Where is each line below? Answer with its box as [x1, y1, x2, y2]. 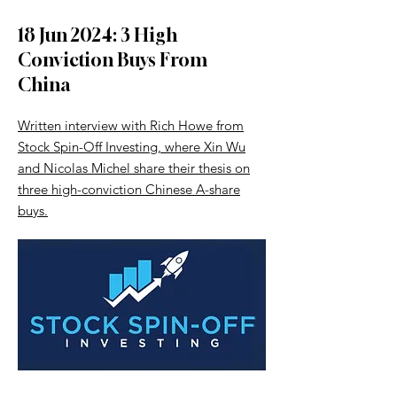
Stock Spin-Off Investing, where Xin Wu [18, 138, 245, 155]
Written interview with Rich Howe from [18, 117, 244, 134]
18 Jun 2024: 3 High [18, 24, 177, 46]
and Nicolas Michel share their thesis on [18, 160, 250, 176]
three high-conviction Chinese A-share [18, 181, 240, 198]
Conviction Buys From [18, 49, 207, 71]
